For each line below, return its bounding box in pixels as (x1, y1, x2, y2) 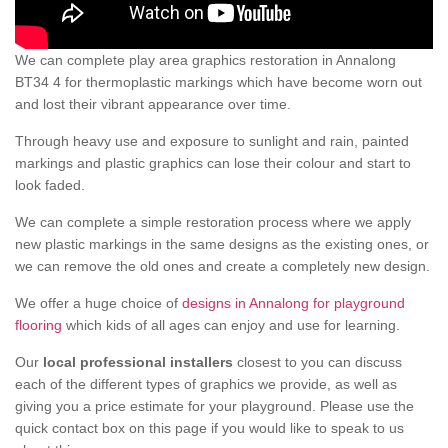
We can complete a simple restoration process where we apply (15, 214, 411, 231)
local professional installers (43, 354, 233, 371)
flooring (15, 317, 62, 334)
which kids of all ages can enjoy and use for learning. (62, 317, 400, 334)
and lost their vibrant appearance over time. (15, 96, 291, 113)
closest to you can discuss (233, 354, 402, 371)
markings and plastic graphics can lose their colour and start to (15, 155, 411, 172)
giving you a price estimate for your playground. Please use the (15, 398, 414, 415)
